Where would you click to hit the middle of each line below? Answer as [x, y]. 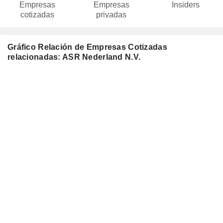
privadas [111, 15]
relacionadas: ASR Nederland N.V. [74, 57]
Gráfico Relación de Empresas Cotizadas [87, 47]
